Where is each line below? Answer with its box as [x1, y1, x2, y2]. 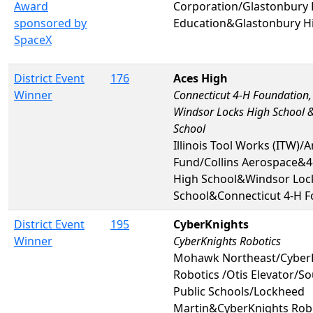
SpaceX [14, 31, 52, 48]
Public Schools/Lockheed [173, 283, 305, 299]
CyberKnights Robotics [173, 233, 281, 249]
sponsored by [14, 15, 87, 31]
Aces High [173, 70, 228, 86]
